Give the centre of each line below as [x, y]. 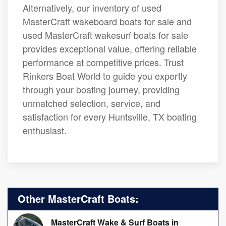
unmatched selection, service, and [92, 103]
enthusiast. [45, 130]
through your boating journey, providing [101, 90]
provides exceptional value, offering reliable [110, 49]
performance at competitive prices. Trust [103, 62]
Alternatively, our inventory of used [92, 8]
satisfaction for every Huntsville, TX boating [110, 117]
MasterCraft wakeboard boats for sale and [107, 21]
